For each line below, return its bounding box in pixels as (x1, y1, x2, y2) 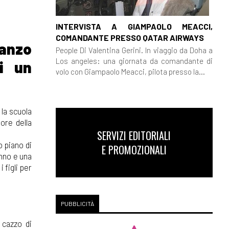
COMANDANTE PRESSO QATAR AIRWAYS (55, 32, 204, 42)
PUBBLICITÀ (60, 200, 94, 207)
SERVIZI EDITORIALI (97, 128, 171, 143)
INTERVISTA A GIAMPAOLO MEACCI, (55, 21, 213, 31)
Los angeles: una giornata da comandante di (55, 56, 213, 65)
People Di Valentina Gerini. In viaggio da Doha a (55, 45, 213, 55)
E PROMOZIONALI (101, 142, 167, 157)
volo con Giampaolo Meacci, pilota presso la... (55, 66, 205, 76)
